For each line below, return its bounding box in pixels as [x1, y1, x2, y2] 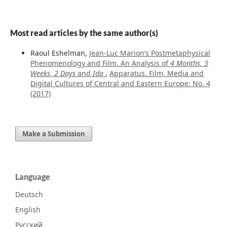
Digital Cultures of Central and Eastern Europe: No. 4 [30, 79, 210, 89]
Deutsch [15, 190, 43, 200]
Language [15, 172, 50, 182]
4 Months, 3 [170, 58, 208, 68]
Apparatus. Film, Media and [109, 68, 204, 79]
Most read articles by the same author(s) [10, 28, 158, 38]
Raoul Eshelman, [30, 48, 89, 58]
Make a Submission [22, 129, 86, 139]
